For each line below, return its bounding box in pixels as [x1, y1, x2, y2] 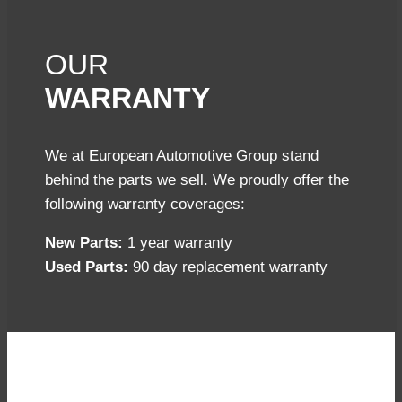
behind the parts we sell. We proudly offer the [45, 170, 349, 188]
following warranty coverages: [45, 195, 245, 213]
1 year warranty [123, 234, 232, 252]
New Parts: [45, 234, 123, 252]
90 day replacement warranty [128, 258, 328, 276]
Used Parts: [45, 258, 128, 276]
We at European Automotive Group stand [45, 146, 319, 164]
